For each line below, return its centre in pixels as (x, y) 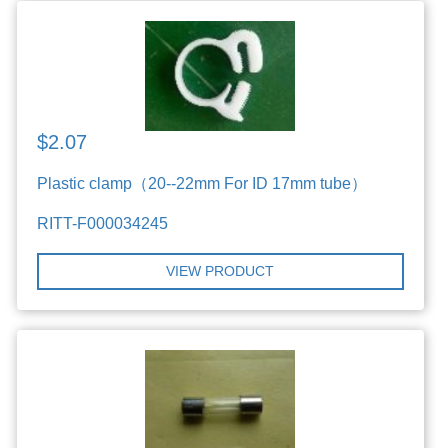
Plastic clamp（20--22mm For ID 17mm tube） (202, 183)
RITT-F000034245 (103, 223)
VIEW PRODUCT (220, 270)
